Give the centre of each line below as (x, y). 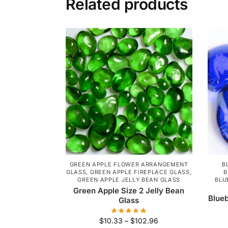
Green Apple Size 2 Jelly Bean (129, 190)
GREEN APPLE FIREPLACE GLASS (140, 172)
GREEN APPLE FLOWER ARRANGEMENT (129, 164)
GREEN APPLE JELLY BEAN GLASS (129, 179)
